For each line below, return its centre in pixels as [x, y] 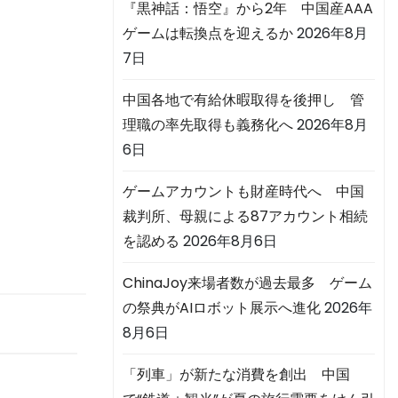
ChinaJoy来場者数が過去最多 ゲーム [247, 283]
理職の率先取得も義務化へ [208, 125]
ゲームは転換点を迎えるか [208, 34]
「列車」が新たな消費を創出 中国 [236, 375]
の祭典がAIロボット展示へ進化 [222, 308]
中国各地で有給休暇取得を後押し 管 [243, 100]
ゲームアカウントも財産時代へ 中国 [243, 192]
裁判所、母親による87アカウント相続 [245, 217]
